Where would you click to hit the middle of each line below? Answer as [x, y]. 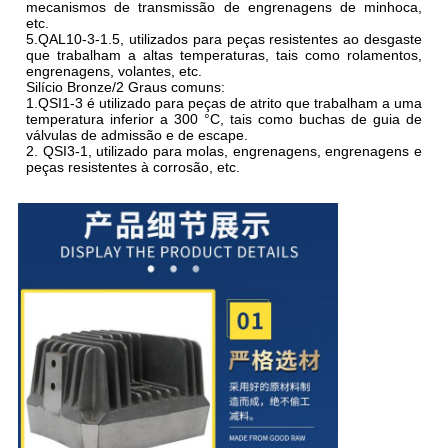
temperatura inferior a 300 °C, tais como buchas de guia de [224, 119]
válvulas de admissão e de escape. [136, 135]
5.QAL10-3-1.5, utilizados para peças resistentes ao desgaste [224, 39]
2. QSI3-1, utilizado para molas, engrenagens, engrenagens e [224, 151]
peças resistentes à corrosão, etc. [132, 167]
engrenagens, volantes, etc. [113, 71]
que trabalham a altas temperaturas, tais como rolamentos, [224, 55]
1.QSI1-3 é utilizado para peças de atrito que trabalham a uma [224, 103]
